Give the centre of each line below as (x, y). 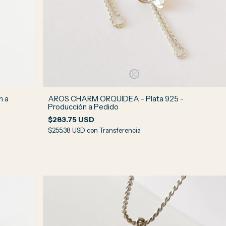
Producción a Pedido (83, 107)
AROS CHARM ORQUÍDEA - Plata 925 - (116, 99)
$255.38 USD (67, 130)
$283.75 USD (71, 120)
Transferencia (120, 130)
